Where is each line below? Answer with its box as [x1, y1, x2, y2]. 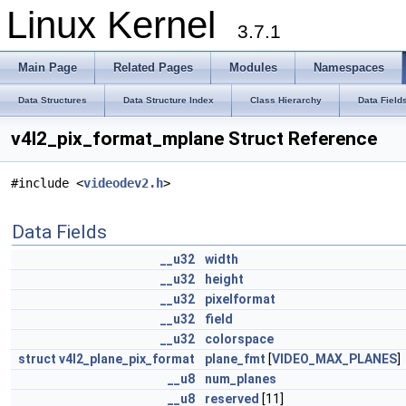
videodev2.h [83, 176, 163, 190]
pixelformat [205, 292, 275, 306]
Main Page [18, 61, 77, 74]
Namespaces [314, 61, 384, 74]
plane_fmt [205, 352, 266, 366]
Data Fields [12, 221, 107, 243]
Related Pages [113, 61, 193, 74]
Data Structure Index [123, 95, 214, 105]
